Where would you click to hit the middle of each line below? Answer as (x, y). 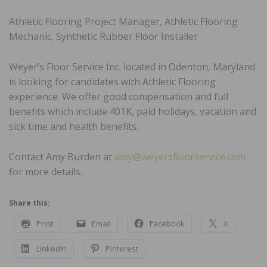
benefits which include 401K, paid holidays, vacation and (133, 111)
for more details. (46, 171)
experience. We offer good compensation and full (119, 96)
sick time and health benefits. (74, 126)
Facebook (167, 223)
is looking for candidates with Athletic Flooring (112, 81)
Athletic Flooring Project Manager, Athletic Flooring (123, 21)
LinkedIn (52, 248)
